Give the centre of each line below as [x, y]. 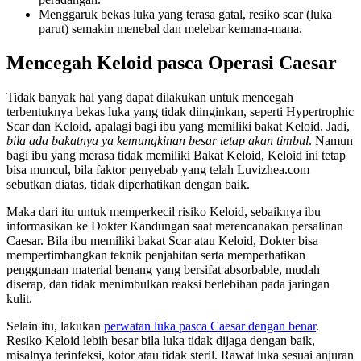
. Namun [331, 141]
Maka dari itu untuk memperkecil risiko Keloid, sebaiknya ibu [164, 212]
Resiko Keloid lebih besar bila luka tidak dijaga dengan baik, [161, 341]
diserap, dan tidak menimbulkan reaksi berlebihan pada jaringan [168, 284]
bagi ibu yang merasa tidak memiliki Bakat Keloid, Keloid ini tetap [176, 156]
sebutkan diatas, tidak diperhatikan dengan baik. [128, 185]
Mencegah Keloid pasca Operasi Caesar [172, 63]
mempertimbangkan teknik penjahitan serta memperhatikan [156, 255]
